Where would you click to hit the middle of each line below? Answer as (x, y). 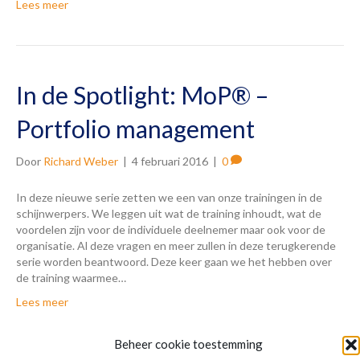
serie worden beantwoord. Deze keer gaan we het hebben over (174, 261)
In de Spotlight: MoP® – (142, 94)
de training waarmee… (71, 277)
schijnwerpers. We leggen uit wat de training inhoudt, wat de (169, 213)
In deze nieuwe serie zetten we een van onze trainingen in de (169, 197)
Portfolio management (135, 128)
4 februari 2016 (170, 161)
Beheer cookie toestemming (188, 344)
